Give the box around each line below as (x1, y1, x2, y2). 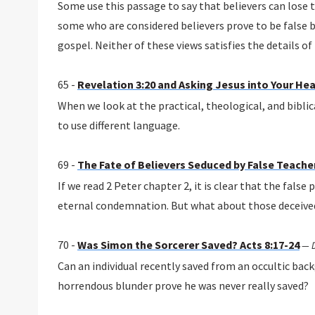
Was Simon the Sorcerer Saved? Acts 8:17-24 (77, 238, 300, 252)
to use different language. (57, 118, 180, 133)
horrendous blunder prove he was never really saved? (57, 278, 309, 293)
